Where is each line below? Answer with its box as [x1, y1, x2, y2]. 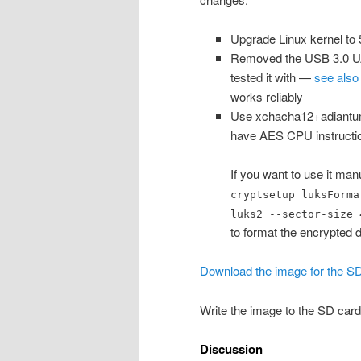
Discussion [200, 340, 263, 359]
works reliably [230, 87, 303, 105]
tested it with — [230, 68, 314, 85]
